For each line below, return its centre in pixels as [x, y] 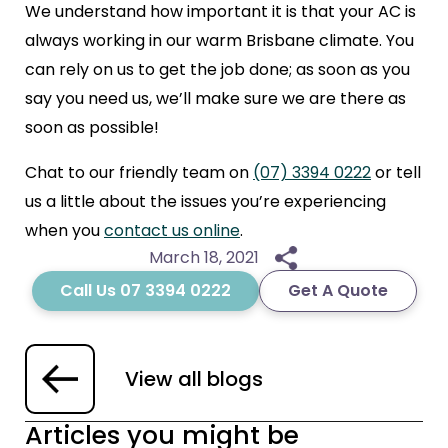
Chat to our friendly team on [139, 173]
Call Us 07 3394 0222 [145, 290]
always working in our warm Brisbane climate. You [219, 41]
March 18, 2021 [204, 257]
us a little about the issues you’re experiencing [205, 202]
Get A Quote [337, 290]
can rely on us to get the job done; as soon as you [217, 70]
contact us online [172, 231]
